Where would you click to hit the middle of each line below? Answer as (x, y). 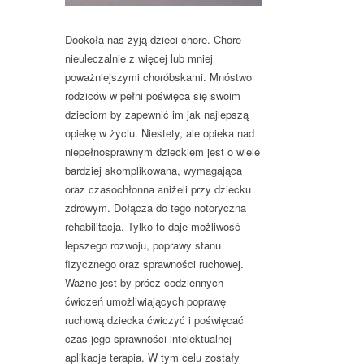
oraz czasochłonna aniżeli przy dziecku (158, 188)
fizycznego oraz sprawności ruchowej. (154, 263)
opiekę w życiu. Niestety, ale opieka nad (160, 132)
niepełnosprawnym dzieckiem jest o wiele (162, 151)
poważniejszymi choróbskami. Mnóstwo (158, 76)
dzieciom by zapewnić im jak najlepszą (157, 114)
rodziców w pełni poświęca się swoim (153, 95)
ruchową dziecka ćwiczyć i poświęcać (154, 319)
